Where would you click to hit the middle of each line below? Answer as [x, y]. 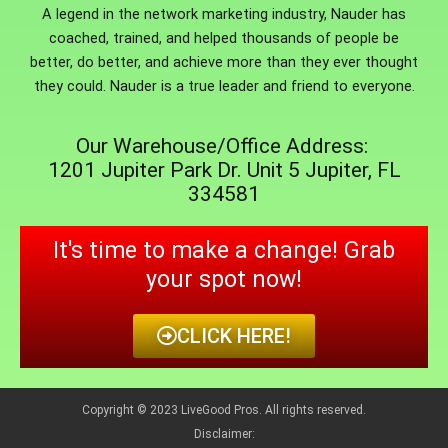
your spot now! [224, 279]
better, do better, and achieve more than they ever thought [224, 62]
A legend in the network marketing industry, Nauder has [224, 14]
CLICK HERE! [234, 335]
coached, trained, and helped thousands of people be [224, 38]
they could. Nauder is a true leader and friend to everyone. [224, 86]
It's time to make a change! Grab [224, 250]
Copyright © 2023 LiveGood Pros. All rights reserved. [224, 409]
